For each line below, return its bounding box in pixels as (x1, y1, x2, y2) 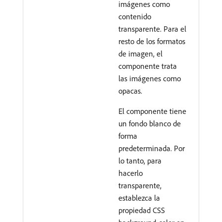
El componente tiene (118, 106, 186, 116)
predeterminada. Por (118, 143, 185, 153)
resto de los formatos (118, 36, 185, 46)
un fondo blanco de (118, 118, 181, 128)
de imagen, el (118, 49, 163, 58)
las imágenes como (118, 73, 181, 83)
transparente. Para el (118, 24, 186, 34)
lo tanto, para (118, 156, 162, 166)
